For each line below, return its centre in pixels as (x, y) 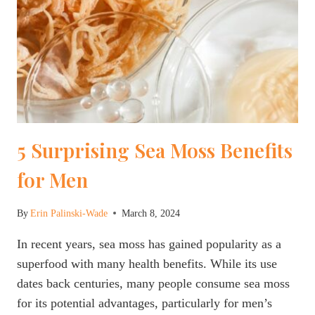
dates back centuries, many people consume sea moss (153, 283)
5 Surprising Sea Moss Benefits (155, 150)
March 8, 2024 (151, 213)
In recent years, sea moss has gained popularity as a (149, 244)
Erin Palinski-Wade (69, 213)
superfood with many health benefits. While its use (147, 263)
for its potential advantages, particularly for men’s (144, 303)
